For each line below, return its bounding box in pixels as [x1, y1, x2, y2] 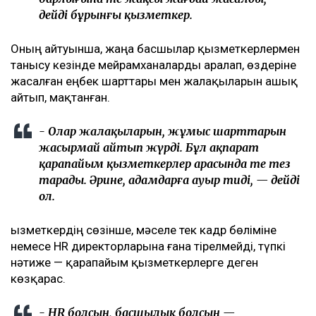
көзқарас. [11, 272, 66, 286]
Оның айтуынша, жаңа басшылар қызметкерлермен [11, 42, 300, 56]
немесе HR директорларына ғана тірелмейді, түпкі [11, 239, 286, 254]
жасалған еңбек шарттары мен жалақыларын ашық [11, 74, 298, 89]
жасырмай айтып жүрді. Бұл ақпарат [39, 140, 259, 155]
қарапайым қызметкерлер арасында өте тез [39, 157, 291, 171]
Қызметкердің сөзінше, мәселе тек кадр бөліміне [11, 223, 276, 238]
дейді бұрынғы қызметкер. [39, 8, 193, 23]
